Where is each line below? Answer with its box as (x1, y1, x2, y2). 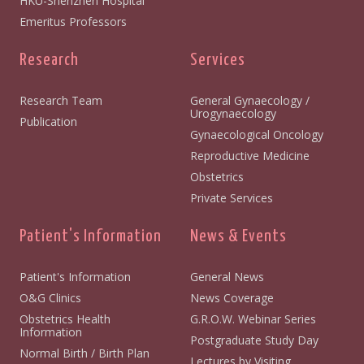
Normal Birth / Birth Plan (19, 344, 149, 361)
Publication (19, 113, 77, 129)
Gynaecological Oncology (190, 126, 323, 142)
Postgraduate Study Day (190, 331, 318, 348)
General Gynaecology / (190, 92, 310, 108)
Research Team (19, 92, 102, 108)
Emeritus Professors (19, 13, 127, 29)
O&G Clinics (19, 289, 81, 305)
